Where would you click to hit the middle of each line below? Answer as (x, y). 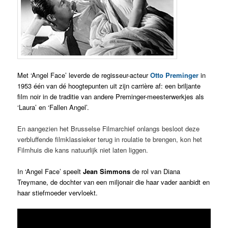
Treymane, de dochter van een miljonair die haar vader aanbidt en (114, 182)
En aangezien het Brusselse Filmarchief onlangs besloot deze (109, 129)
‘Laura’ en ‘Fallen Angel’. (53, 107)
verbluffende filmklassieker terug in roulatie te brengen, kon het (110, 139)
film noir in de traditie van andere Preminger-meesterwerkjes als (111, 96)
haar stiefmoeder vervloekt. (58, 193)
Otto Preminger (175, 75)
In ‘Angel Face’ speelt (50, 172)
